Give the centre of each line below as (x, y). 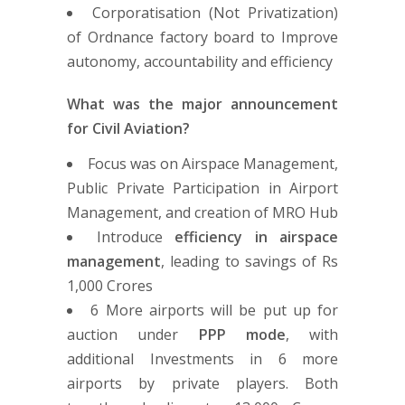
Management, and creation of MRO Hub (202, 212)
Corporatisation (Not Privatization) (215, 12)
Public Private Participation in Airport (202, 188)
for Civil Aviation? (128, 128)
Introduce (135, 236)
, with (311, 334)
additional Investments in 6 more (202, 358)
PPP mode (242, 334)
